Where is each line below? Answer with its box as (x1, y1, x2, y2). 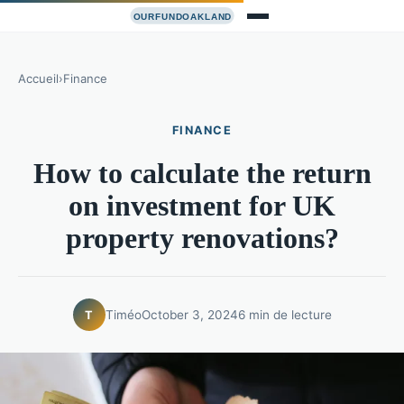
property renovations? (65, 222, 339, 255)
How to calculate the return (32, 157, 372, 190)
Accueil (18, 71, 59, 87)
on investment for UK (69, 189, 335, 223)
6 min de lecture (237, 307, 332, 322)
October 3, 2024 (141, 307, 238, 322)
